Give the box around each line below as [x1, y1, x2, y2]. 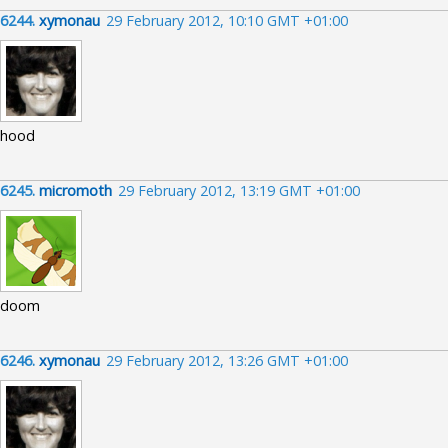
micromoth [39, 181, 112, 200]
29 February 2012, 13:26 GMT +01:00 [106, 351, 348, 370]
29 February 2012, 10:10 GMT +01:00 [106, 11, 348, 30]
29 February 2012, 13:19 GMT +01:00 [118, 181, 360, 200]
